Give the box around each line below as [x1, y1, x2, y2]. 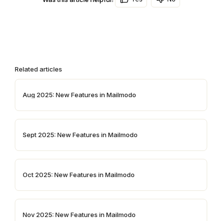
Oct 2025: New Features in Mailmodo [23, 170, 135, 179]
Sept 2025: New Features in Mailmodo [23, 130, 138, 139]
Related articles [15, 65, 62, 73]
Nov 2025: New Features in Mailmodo [23, 210, 136, 219]
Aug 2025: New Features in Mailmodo [23, 90, 136, 99]
